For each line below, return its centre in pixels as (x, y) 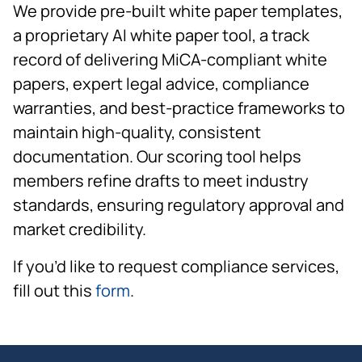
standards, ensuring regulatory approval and (179, 204)
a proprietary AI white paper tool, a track (161, 35)
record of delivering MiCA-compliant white (170, 59)
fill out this (54, 290)
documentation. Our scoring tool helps (157, 156)
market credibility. (80, 229)
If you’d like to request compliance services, (176, 266)
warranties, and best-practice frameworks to (179, 107)
